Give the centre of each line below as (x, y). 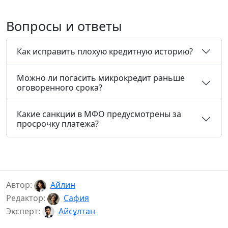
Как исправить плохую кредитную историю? (105, 51)
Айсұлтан (77, 211)
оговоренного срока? (60, 88)
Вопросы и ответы (64, 26)
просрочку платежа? (58, 124)
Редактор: (27, 198)
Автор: (20, 185)
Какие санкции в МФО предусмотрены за (99, 114)
